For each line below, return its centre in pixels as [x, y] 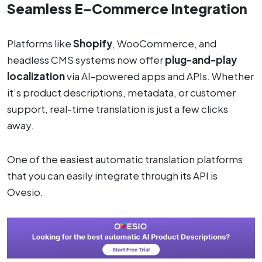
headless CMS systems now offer [86, 59]
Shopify [93, 43]
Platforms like [40, 43]
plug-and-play [201, 59]
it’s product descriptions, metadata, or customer [121, 92]
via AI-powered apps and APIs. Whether [159, 76]
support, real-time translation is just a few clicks [118, 108]
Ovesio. [25, 192]
